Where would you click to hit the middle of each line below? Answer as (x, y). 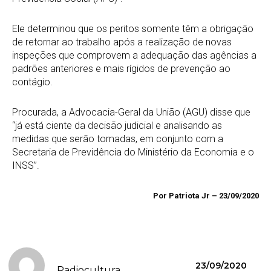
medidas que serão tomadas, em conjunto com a (118, 139)
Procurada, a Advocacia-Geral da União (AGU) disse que (131, 113)
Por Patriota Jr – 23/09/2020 (206, 196)
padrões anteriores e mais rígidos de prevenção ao (121, 69)
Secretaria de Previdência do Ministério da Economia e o (133, 152)
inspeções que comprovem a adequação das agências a (134, 56)
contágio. (32, 82)
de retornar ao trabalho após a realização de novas (122, 42)
